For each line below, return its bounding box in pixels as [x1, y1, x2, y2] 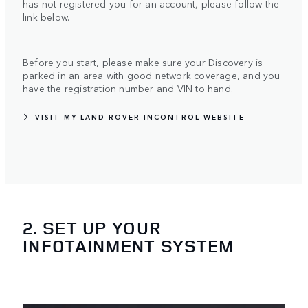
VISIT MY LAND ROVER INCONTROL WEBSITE [35, 111, 245, 122]
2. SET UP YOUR [23, 216, 162, 241]
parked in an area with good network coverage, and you [23, 67, 280, 82]
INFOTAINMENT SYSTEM [23, 234, 234, 258]
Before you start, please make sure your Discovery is [23, 54, 263, 69]
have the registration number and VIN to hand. [23, 80, 233, 95]
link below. [23, 9, 76, 23]
